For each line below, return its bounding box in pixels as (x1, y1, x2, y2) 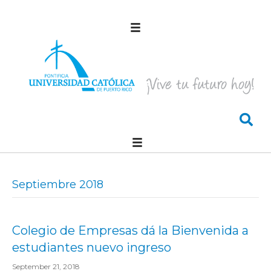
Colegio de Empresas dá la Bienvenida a (12, 223, 249, 238)
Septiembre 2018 (12, 177, 103, 191)
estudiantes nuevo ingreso (12, 240, 171, 255)
